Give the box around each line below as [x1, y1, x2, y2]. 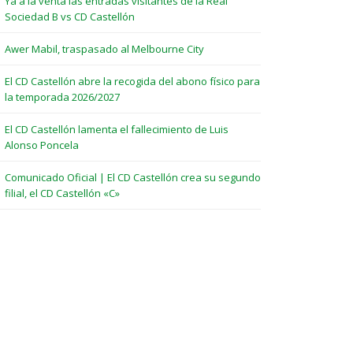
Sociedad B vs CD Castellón [5, 9, 135, 24]
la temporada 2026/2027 [5, 90, 120, 104]
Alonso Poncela [5, 138, 79, 152]
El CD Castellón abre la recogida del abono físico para [5, 74, 260, 88]
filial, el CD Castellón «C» [5, 186, 120, 200]
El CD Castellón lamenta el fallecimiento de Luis [5, 122, 229, 136]
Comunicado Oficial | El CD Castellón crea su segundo [5, 170, 261, 184]
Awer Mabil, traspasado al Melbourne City [5, 42, 204, 56]
